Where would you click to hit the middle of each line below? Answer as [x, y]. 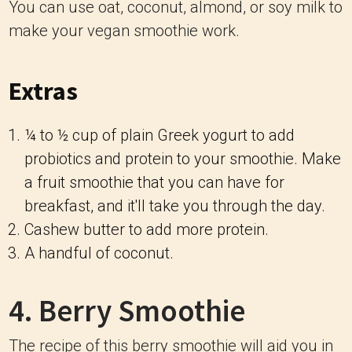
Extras [43, 91]
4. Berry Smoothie [127, 311]
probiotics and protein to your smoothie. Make [183, 159]
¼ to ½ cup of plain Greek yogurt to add [159, 135]
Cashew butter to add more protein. [147, 229]
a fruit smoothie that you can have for [154, 182]
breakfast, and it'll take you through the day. [175, 206]
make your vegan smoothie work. [124, 31]
